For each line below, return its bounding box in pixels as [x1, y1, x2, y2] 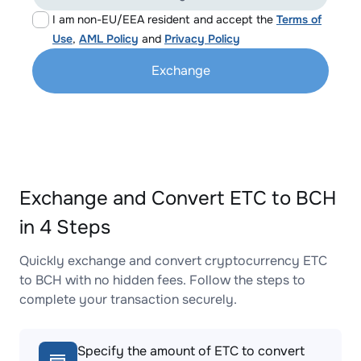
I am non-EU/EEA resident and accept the [52, 12, 276, 27]
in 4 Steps [19, 215, 110, 239]
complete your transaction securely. [19, 291, 237, 308]
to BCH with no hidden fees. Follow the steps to [19, 272, 305, 288]
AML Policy [79, 31, 139, 46]
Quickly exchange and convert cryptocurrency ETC [19, 252, 327, 269]
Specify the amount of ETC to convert [77, 342, 305, 359]
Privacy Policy [164, 31, 240, 46]
